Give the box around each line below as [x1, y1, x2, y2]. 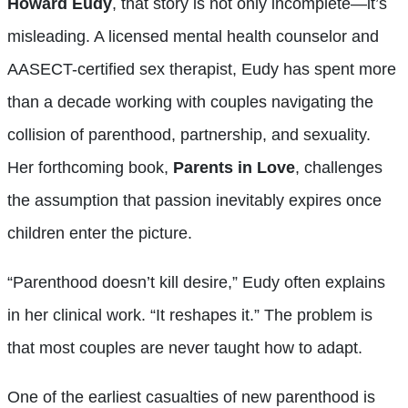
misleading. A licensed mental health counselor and [7, 26, 379, 46]
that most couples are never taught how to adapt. [7, 338, 362, 357]
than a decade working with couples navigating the [7, 92, 373, 111]
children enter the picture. [7, 223, 192, 242]
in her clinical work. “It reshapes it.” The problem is [7, 305, 372, 324]
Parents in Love [173, 158, 295, 177]
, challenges [295, 158, 382, 177]
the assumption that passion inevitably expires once [7, 190, 382, 209]
